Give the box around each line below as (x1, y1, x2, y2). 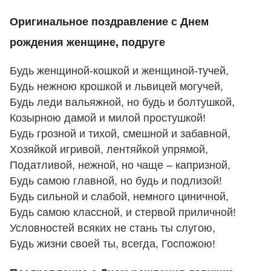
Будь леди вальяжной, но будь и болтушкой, (10, 96, 235, 109)
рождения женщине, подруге (10, 36, 165, 48)
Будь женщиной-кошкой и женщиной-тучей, (10, 65, 229, 77)
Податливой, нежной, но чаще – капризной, (10, 159, 230, 172)
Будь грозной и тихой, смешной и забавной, (10, 128, 230, 140)
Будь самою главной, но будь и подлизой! (10, 175, 222, 188)
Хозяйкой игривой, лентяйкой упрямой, (10, 143, 208, 156)
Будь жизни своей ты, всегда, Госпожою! (10, 238, 215, 250)
